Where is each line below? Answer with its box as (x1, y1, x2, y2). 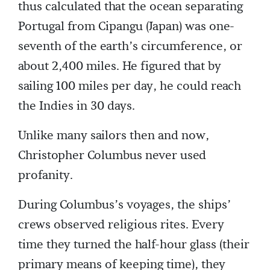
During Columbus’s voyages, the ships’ (18, 197, 231, 213)
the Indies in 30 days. (18, 98, 135, 114)
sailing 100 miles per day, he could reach (18, 78, 241, 94)
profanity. (18, 168, 73, 183)
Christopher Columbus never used (18, 148, 206, 163)
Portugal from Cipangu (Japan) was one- (18, 19, 234, 34)
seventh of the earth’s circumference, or (18, 39, 242, 54)
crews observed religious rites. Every (18, 217, 224, 233)
